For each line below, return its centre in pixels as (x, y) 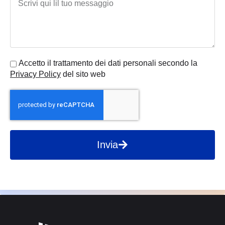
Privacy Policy (35, 74)
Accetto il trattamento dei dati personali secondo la (108, 63)
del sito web (83, 74)
